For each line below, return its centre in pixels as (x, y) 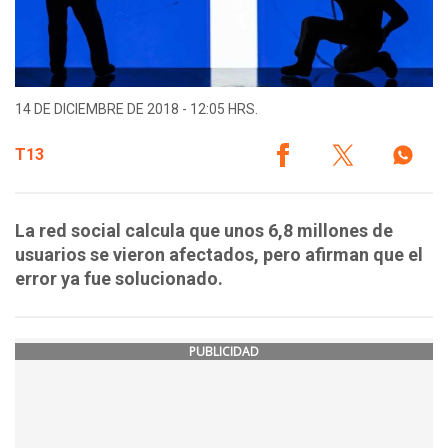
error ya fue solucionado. (119, 279)
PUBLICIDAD (224, 352)
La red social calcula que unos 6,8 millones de (204, 231)
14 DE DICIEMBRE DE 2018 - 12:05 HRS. (136, 109)
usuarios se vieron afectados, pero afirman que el (219, 255)
